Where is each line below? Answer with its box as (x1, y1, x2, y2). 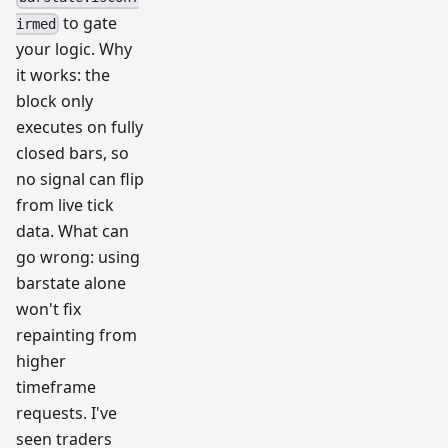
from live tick (16, 193, 114, 216)
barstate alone (16, 271, 126, 294)
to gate (59, 11, 118, 34)
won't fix (16, 297, 81, 320)
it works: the (16, 63, 110, 86)
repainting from (16, 323, 137, 346)
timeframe (16, 375, 96, 398)
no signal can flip (16, 167, 144, 190)
